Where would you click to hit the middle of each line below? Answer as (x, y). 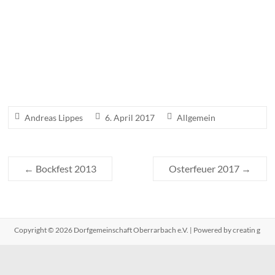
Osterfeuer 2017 (205, 76)
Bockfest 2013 (65, 76)
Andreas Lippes (54, 25)
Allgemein (196, 25)
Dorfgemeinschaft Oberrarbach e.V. (131, 137)
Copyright (31, 137)
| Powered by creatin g (225, 137)
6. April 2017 (130, 25)
